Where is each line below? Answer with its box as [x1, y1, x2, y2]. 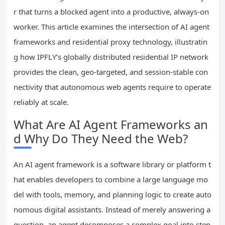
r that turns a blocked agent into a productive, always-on [14, 7, 209, 17]
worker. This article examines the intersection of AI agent [14, 22, 209, 32]
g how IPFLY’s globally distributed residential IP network [14, 52, 208, 62]
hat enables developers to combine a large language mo [14, 174, 208, 185]
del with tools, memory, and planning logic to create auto [14, 189, 211, 200]
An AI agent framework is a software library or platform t [14, 159, 211, 170]
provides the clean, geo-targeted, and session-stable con [14, 67, 208, 77]
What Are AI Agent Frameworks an [14, 116, 208, 133]
